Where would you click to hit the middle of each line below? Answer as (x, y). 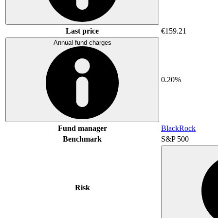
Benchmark (82, 139)
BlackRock (178, 128)
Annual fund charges (82, 42)
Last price (82, 31)
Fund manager (82, 128)
